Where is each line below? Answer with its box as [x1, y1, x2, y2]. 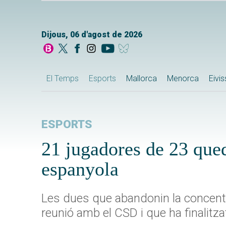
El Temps [46, 74, 79, 84]
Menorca [167, 74, 199, 84]
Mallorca [126, 74, 157, 84]
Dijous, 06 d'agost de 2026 [41, 30, 142, 40]
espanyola [41, 158, 119, 180]
